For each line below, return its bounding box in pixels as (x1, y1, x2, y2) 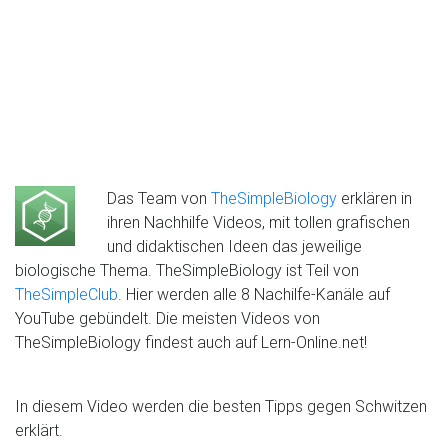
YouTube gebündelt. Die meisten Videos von (15, 308, 320, 328)
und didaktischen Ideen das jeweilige (107, 236, 362, 256)
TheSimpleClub (15, 284, 118, 304)
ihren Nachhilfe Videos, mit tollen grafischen (107, 212, 410, 232)
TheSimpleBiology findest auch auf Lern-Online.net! (15, 332, 367, 352)
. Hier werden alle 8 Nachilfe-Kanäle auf (118, 284, 390, 304)
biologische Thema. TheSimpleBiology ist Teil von (15, 260, 359, 280)
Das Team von (107, 188, 211, 208)
